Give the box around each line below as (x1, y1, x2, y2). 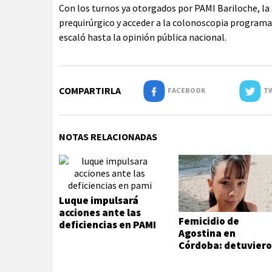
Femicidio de (178, 214, 240, 228)
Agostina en (178, 226, 236, 240)
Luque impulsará (59, 194, 138, 207)
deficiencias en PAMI (59, 218, 156, 231)
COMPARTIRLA (59, 84, 121, 97)
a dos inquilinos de (178, 251, 267, 265)
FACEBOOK (165, 86, 206, 95)
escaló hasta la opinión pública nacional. (59, 31, 226, 43)
